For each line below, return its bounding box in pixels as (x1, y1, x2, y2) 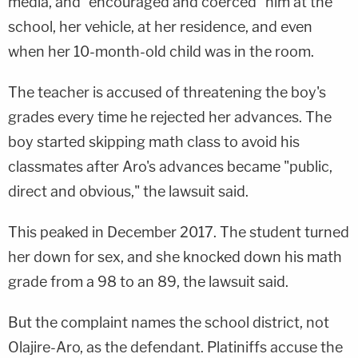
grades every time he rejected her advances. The (8, 108, 332, 125)
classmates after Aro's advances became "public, (8, 157, 332, 175)
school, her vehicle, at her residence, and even (8, 18, 312, 35)
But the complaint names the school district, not (8, 313, 329, 331)
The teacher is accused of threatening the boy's (8, 83, 326, 101)
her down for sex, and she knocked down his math (8, 248, 342, 265)
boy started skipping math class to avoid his (8, 133, 300, 150)
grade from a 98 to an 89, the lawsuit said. (8, 272, 288, 290)
